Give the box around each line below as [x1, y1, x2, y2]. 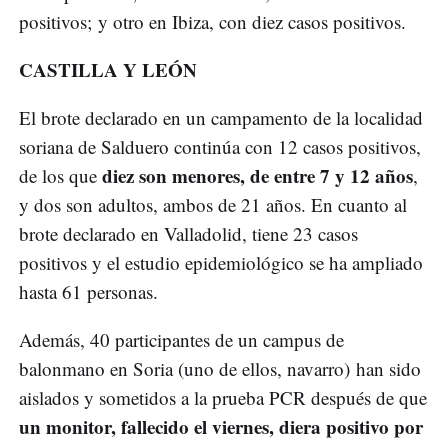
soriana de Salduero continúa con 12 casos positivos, [19, 134, 421, 160]
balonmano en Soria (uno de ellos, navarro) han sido [19, 356, 421, 382]
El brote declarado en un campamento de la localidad [19, 105, 423, 131]
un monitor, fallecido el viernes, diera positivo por [19, 413, 423, 441]
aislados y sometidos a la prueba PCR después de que [19, 385, 427, 411]
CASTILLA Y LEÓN [19, 56, 197, 84]
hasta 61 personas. [19, 279, 158, 305]
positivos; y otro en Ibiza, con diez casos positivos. [19, 9, 406, 35]
